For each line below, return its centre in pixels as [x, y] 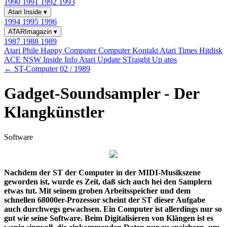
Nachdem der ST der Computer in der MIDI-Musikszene [102, 172]
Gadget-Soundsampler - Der [102, 93]
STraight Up [143, 60]
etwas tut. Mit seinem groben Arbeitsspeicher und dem [97, 191]
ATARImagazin [31, 32]
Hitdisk [211, 50]
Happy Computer [69, 50]
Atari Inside [26, 12]
